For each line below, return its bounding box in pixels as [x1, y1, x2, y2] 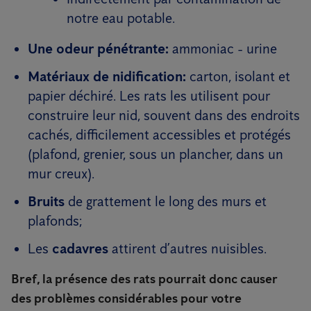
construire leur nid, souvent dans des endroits [28, 107, 300, 124]
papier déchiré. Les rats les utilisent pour [28, 87, 270, 104]
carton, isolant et [186, 68, 290, 85]
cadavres [52, 240, 108, 257]
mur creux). [28, 165, 94, 182]
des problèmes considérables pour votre [11, 291, 242, 306]
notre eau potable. [67, 10, 175, 26]
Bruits [28, 193, 65, 210]
